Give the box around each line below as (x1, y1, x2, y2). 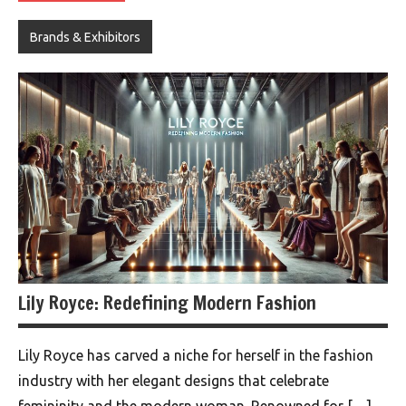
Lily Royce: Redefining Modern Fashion (18, 290, 316, 317)
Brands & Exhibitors (29, 29, 140, 44)
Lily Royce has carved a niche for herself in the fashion (18, 347, 373, 364)
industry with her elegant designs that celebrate (18, 372, 329, 390)
